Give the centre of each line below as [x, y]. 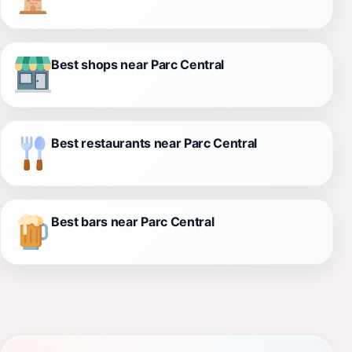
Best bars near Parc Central [133, 222]
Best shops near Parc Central [138, 65]
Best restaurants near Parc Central [154, 143]
